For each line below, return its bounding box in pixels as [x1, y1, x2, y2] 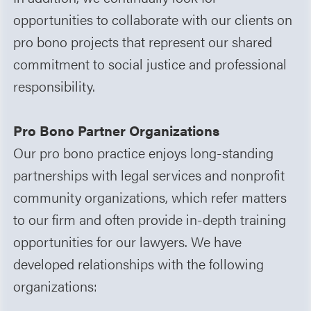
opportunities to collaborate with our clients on [13, 8, 293, 29]
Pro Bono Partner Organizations [13, 119, 220, 140]
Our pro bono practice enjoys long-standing [13, 142, 274, 162]
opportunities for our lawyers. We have [13, 230, 242, 251]
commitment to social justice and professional [13, 53, 287, 74]
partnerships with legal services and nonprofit [13, 164, 285, 185]
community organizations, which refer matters [13, 186, 287, 207]
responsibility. [13, 75, 96, 96]
